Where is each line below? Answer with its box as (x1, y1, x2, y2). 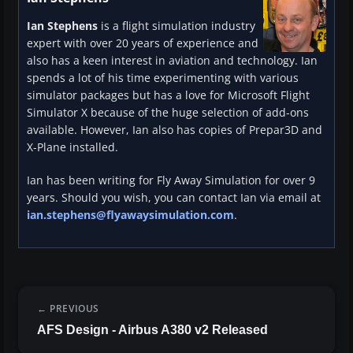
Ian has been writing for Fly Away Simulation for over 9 (27, 173, 315, 188)
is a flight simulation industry (98, 18, 255, 34)
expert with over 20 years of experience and (27, 35, 258, 51)
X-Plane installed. (27, 139, 118, 155)
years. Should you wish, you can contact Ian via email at (27, 190, 321, 206)
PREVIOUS (50, 302, 100, 316)
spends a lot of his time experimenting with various (27, 70, 299, 86)
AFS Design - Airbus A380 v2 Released (37, 323, 268, 337)
